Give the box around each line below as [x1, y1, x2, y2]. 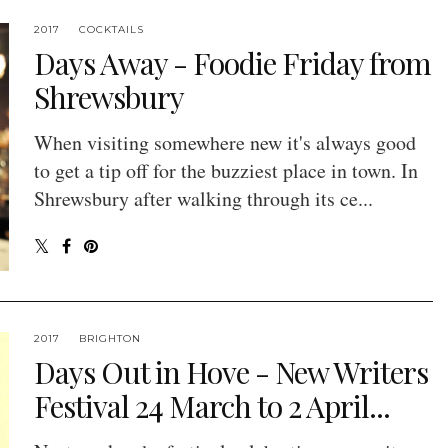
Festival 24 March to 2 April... [33, 386, 390, 427]
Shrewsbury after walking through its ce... [33, 185, 373, 213]
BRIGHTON [78, 332, 141, 346]
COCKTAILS [78, 23, 144, 37]
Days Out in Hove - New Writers [33, 352, 428, 393]
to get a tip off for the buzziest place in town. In [33, 157, 418, 185]
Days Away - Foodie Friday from [33, 43, 431, 84]
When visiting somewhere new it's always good [33, 129, 416, 157]
